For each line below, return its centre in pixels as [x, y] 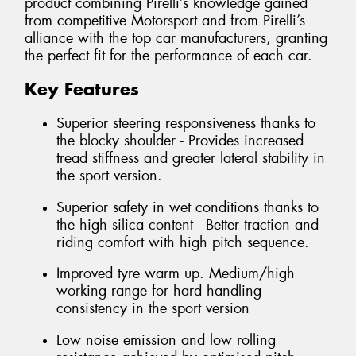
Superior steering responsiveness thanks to [186, 123]
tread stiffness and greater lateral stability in [191, 158]
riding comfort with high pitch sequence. [183, 242]
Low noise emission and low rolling [166, 340]
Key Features [82, 89]
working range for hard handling [159, 291]
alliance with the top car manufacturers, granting [176, 38]
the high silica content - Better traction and [188, 224]
